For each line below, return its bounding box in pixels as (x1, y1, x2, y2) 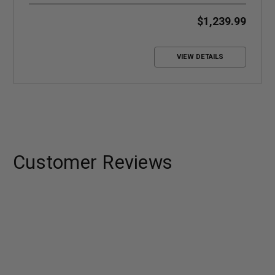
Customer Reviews (13, 150, 172, 174)
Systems (41, 2, 77, 12)
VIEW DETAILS (176, 52, 223, 61)
